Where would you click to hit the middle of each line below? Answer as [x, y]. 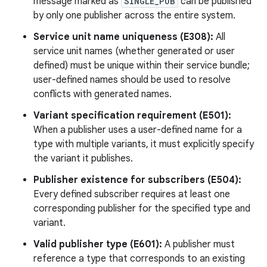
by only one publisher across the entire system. [134, 15]
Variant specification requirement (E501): [132, 115]
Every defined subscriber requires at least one [132, 194]
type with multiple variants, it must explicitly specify [144, 144]
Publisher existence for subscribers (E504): [137, 180]
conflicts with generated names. [103, 94]
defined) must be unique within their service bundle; [142, 65]
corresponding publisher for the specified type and [142, 208]
